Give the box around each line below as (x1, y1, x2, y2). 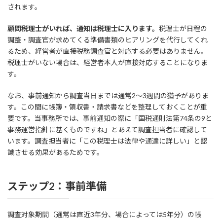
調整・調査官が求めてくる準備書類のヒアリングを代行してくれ (7, 35, 208, 44)
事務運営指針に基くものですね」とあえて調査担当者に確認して (7, 125, 207, 134)
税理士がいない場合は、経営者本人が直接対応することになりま (7, 58, 208, 67)
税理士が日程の (159, 24, 207, 33)
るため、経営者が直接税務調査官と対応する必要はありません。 (7, 46, 208, 55)
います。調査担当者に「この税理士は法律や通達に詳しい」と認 (7, 136, 207, 145)
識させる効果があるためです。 (7, 147, 104, 156)
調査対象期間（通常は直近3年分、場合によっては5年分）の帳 (7, 210, 201, 219)
